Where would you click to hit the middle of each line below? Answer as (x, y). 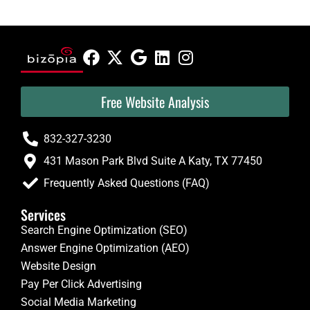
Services (43, 215)
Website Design (58, 266)
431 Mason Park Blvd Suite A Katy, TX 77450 (153, 161)
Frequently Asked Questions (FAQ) (126, 183)
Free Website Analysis (155, 102)
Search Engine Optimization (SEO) (104, 230)
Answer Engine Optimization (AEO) (105, 248)
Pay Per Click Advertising (81, 284)
